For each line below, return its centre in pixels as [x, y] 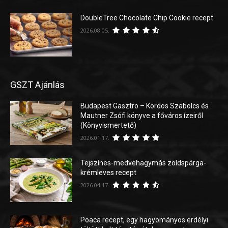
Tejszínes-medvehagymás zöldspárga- [144, 163]
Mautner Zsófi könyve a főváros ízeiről [142, 116]
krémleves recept [109, 173]
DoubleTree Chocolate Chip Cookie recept [147, 18]
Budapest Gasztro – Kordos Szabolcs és [145, 106]
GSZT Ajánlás [37, 85]
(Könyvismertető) [109, 125]
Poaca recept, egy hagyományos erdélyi [145, 220]
